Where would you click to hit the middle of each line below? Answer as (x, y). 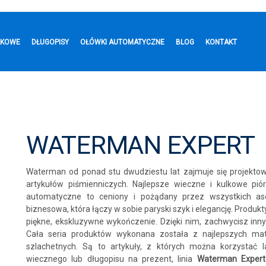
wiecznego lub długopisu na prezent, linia (112, 259)
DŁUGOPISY (50, 42)
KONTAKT (221, 42)
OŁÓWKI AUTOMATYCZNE (123, 42)
